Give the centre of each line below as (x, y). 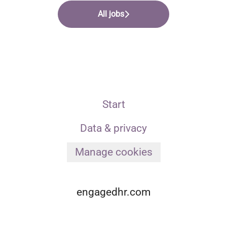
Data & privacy (113, 128)
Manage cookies (113, 152)
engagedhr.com (113, 192)
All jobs (111, 14)
